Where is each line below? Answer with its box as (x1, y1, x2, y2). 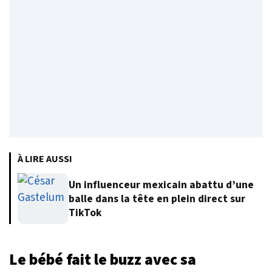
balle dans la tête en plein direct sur (69, 191, 245, 206)
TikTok (69, 205, 102, 220)
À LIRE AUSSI (18, 152, 72, 166)
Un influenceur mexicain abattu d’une (69, 177, 254, 192)
